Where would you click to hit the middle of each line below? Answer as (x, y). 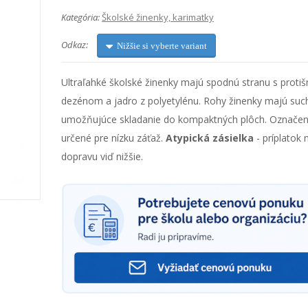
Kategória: (80, 17)
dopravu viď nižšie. (102, 156)
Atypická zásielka (210, 138)
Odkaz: (75, 44)
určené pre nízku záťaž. (113, 138)
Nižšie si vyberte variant (162, 46)
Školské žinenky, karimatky (158, 17)
